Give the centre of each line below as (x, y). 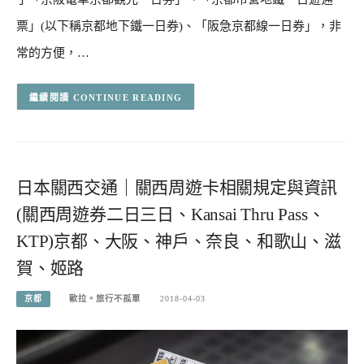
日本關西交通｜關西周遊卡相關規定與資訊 (177, 188)
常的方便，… (53, 53)
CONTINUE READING (128, 97)
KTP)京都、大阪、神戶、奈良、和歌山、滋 (179, 242)
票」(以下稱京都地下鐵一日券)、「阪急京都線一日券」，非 (179, 26)
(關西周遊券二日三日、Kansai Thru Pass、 (171, 215)
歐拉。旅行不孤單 (105, 298)
